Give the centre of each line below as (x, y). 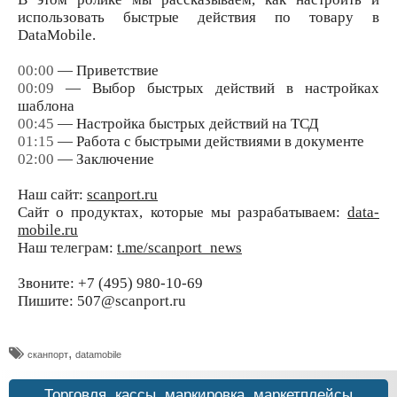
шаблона (46, 105)
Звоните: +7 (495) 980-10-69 (110, 283)
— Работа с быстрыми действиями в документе (209, 141)
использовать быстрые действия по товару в (198, 17)
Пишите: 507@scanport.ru (102, 300)
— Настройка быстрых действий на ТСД (187, 123)
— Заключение (104, 159)
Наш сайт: (52, 194)
